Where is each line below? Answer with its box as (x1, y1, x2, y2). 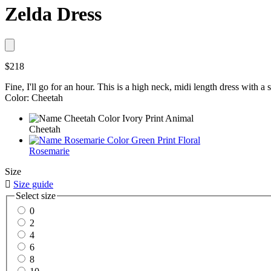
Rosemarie (29, 145, 70, 156)
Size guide (13, 178, 53, 189)
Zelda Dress (5, 3, 102, 25)
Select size (16, 190, 56, 201)
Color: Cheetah (5, 92, 63, 103)
